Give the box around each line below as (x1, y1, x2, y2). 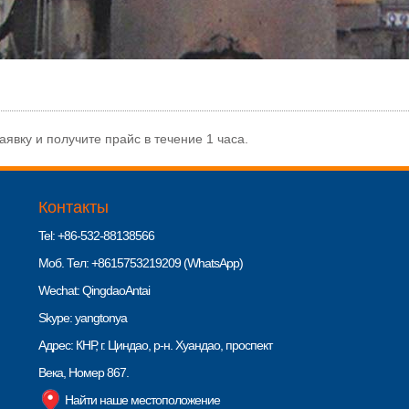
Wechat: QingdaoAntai (38, 282, 150, 298)
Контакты (38, 197, 109, 216)
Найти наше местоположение (62, 392, 220, 407)
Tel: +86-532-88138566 (38, 227, 154, 243)
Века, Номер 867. (38, 364, 129, 380)
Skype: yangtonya (38, 309, 127, 325)
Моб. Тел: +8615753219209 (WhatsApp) (38, 255, 243, 270)
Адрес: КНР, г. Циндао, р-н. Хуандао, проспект (38, 337, 272, 352)
